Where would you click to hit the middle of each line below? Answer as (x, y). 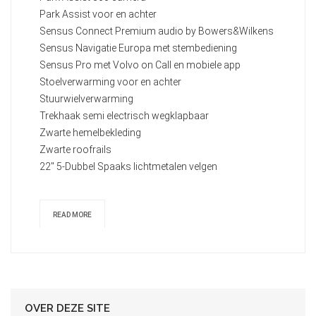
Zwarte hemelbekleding (90, 132)
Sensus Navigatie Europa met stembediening (138, 48)
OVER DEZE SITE (67, 308)
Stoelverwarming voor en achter (110, 81)
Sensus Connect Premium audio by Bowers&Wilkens (157, 31)
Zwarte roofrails (75, 149)
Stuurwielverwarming (86, 98)
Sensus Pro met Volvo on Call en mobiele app (140, 65)
